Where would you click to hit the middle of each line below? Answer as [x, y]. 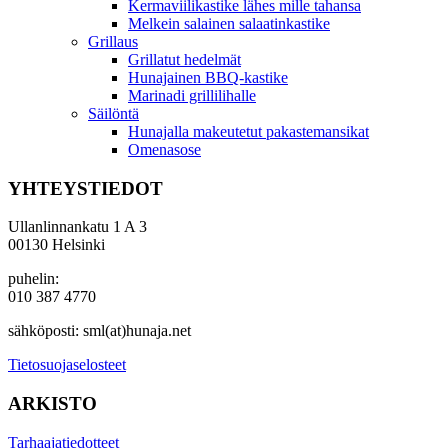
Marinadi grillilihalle [192, 95]
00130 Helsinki [56, 245]
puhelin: [33, 279]
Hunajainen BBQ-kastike [208, 77]
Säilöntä [113, 113]
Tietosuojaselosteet [67, 365]
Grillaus [113, 41]
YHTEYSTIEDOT [85, 188]
